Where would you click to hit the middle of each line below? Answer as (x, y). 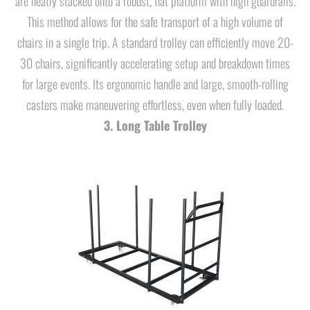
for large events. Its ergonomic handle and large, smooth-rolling (155, 84)
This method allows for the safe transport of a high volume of (155, 21)
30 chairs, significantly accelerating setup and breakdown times (155, 63)
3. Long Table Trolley (155, 125)
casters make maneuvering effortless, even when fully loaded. (155, 104)
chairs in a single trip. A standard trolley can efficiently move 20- (155, 42)
